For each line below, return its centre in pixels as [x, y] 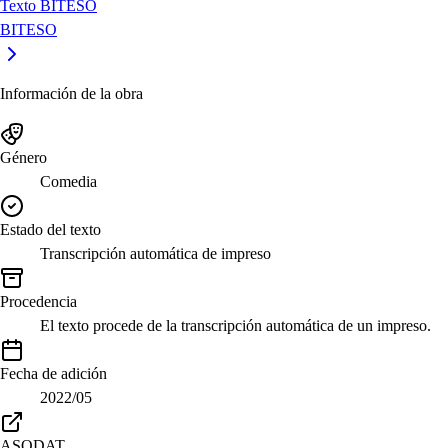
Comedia [68, 181]
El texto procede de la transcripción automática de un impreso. [235, 325]
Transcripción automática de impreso [155, 253]
